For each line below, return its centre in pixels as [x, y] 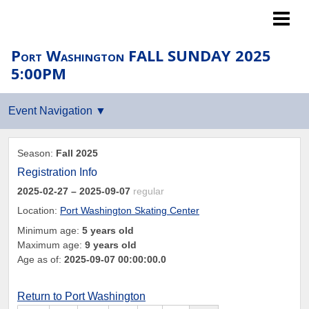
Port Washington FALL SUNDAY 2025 [141, 55]
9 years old [111, 245]
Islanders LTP [46, 18]
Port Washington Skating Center [130, 211]
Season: [37, 153]
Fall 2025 [77, 153]
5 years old [108, 230]
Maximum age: [51, 245]
